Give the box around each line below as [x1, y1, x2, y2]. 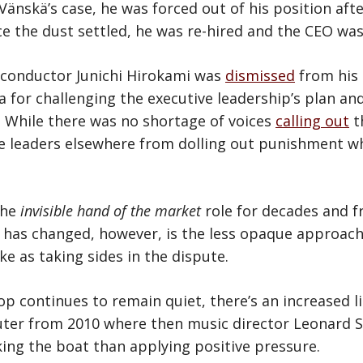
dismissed [225, 65, 295, 85]
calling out [275, 110, 349, 130]
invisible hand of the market [20, 200, 201, 220]
